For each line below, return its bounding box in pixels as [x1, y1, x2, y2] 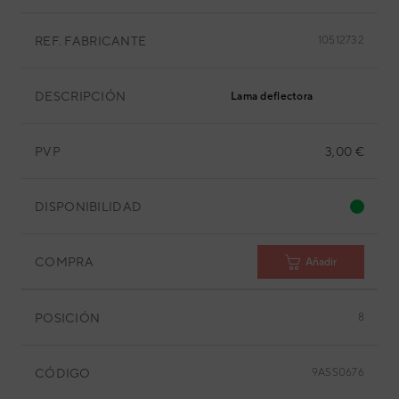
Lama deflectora [231, 90, 313, 102]
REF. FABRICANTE [35, 33, 147, 48]
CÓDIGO [35, 365, 91, 380]
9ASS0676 [311, 366, 364, 379]
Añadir [305, 255, 337, 268]
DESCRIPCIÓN [35, 88, 126, 103]
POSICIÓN [35, 310, 101, 325]
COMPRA [35, 254, 94, 269]
